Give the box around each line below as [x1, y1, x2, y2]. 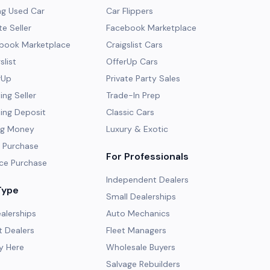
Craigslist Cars [106, 39, 163, 50]
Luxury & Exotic [106, 124, 168, 134]
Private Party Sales [106, 73, 180, 84]
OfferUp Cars [106, 56, 158, 67]
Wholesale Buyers [106, 242, 175, 253]
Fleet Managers [106, 225, 166, 236]
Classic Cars [106, 107, 154, 118]
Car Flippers [106, 5, 153, 16]
